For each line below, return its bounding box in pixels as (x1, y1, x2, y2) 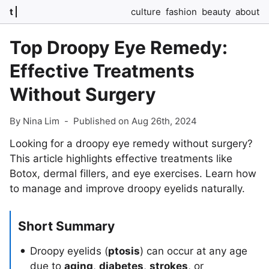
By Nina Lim (10, 115, 59, 127)
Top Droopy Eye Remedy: (10, 37, 228, 58)
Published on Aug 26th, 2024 (73, 115, 197, 127)
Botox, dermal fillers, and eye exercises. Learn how (10, 168, 256, 180)
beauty (202, 6, 231, 17)
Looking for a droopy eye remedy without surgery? (10, 138, 253, 150)
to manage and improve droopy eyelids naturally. (10, 183, 245, 195)
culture (131, 6, 161, 17)
